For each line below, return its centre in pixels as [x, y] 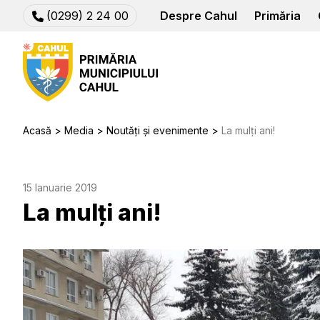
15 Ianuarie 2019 [60, 187]
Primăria [277, 16]
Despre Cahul [199, 16]
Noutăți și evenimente [157, 130]
